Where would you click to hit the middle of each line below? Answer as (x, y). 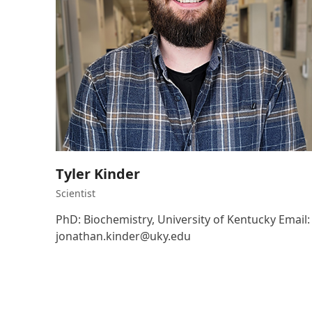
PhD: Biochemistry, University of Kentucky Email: (182, 220)
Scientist (75, 194)
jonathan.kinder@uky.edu (123, 236)
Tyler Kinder (97, 174)
